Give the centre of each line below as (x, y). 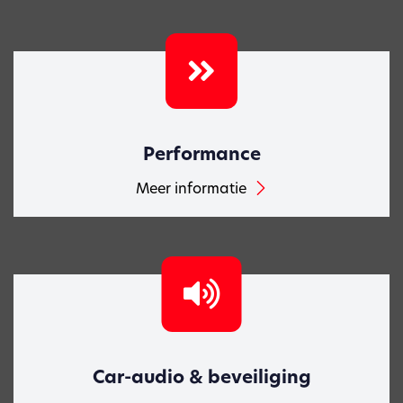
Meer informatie (191, 188)
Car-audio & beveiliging (201, 376)
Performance (201, 153)
